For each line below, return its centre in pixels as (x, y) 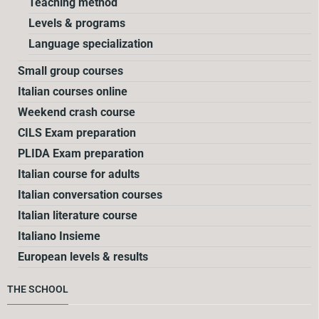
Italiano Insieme (59, 236)
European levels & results (83, 257)
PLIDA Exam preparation (81, 153)
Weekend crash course (77, 112)
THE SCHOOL (38, 289)
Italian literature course (78, 215)
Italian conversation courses (90, 195)
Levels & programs (77, 23)
